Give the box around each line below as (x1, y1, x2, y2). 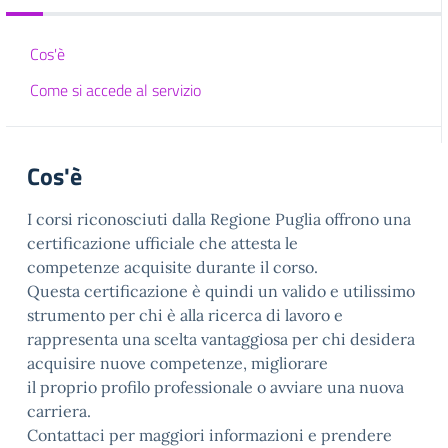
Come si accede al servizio (30, 78, 201, 102)
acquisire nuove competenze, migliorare (27, 353, 328, 373)
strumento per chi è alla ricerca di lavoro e (27, 305, 343, 325)
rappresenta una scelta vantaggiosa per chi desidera (27, 329, 415, 349)
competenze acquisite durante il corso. (27, 257, 318, 277)
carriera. (27, 401, 91, 421)
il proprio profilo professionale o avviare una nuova (27, 377, 404, 397)
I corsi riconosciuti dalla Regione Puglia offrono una (27, 209, 411, 229)
